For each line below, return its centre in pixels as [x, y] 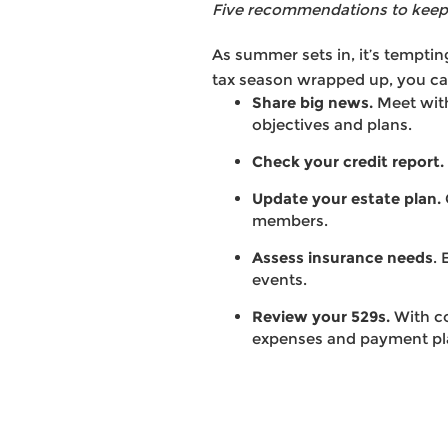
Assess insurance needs [342, 257]
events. [279, 279]
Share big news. [312, 102]
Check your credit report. [348, 161]
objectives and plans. [332, 124]
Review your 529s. [321, 316]
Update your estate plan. [346, 198]
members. [290, 220]
